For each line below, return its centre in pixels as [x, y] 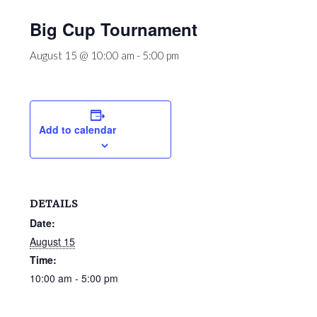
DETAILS [54, 204]
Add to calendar [78, 129]
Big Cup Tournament [114, 29]
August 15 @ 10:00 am [82, 55]
